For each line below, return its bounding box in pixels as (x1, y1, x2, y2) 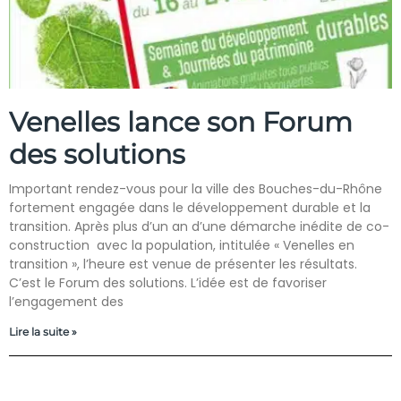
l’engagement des (9, 293, 124, 311)
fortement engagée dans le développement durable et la (9, 199, 371, 217)
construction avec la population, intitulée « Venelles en (9, 236, 354, 254)
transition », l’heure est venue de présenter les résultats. (9, 255, 357, 273)
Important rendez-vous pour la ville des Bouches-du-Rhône (9, 180, 382, 198)
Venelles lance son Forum (9, 106, 353, 139)
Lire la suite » (9, 325, 77, 338)
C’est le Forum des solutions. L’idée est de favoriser (9, 274, 327, 292)
